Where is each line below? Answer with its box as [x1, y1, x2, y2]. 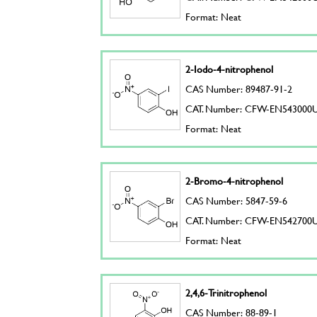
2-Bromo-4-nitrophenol [185, 173, 284, 188]
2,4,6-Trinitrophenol [185, 285, 267, 300]
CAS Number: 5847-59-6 [185, 193, 288, 208]
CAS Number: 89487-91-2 [185, 81, 293, 96]
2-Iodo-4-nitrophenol [185, 62, 274, 76]
